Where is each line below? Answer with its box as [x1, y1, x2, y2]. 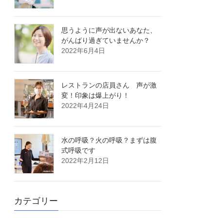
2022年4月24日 [61, 101, 109, 109]
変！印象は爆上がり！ [61, 91, 130, 99]
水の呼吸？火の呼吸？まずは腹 [61, 136, 157, 144]
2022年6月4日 [61, 46, 106, 54]
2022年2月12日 [61, 156, 109, 164]
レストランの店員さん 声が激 [61, 81, 157, 89]
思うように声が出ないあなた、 [61, 26, 157, 34]
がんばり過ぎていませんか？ [61, 36, 150, 44]
